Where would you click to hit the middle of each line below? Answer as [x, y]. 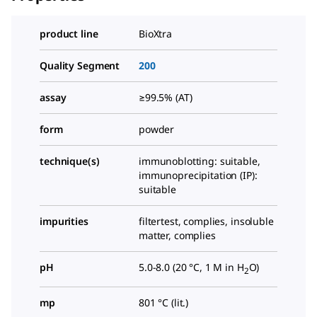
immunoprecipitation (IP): [198, 175]
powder [157, 129]
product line [69, 34]
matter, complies [177, 236]
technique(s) [70, 161]
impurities [64, 221]
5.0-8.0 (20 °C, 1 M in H [191, 267]
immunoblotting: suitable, [200, 161]
